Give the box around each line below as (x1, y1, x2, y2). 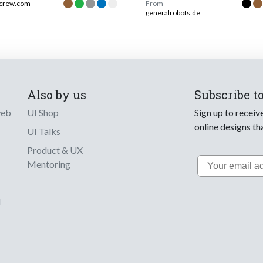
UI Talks (27, 126, 60, 137)
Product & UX (27, 144, 83, 156)
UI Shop (27, 107, 59, 119)
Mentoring (27, 159, 70, 170)
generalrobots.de (146, 8, 200, 18)
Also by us (27, 87, 86, 103)
